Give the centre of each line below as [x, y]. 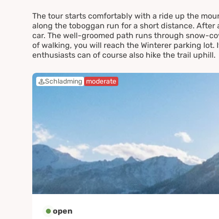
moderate [101, 81]
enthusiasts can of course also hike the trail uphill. [124, 55]
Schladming [63, 81]
